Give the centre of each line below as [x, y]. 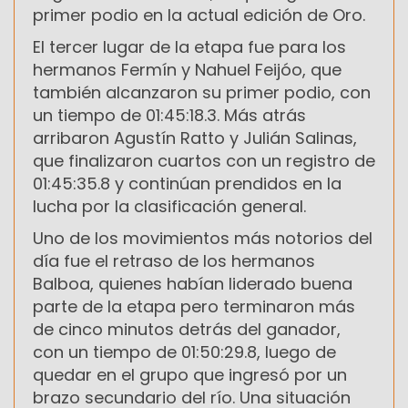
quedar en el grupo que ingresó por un [190, 374]
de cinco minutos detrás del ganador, [187, 329]
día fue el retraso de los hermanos [174, 260]
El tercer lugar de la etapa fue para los [189, 46]
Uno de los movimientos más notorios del [203, 238]
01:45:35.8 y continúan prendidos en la [187, 183]
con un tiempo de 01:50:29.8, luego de [184, 352]
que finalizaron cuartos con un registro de [204, 160]
